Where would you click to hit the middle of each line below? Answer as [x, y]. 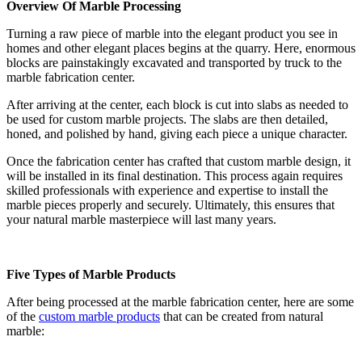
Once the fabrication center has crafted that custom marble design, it [179, 162]
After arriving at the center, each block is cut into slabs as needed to [177, 105]
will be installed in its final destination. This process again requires [175, 176]
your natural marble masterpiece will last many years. [141, 220]
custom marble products [99, 317]
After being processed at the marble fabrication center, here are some [180, 302]
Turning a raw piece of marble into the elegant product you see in [172, 34]
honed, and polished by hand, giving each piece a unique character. [177, 134]
